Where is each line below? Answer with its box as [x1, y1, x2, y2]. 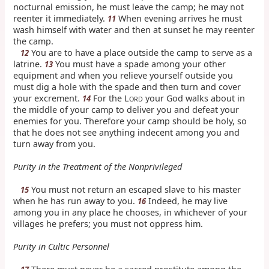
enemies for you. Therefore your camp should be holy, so [13, 115, 247, 127]
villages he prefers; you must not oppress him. [13, 217, 204, 229]
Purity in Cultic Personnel [13, 240, 110, 252]
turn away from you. [13, 138, 96, 150]
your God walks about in [143, 92, 246, 104]
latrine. [13, 58, 45, 70]
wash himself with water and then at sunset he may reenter [13, 23, 255, 35]
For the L [91, 92, 130, 104]
